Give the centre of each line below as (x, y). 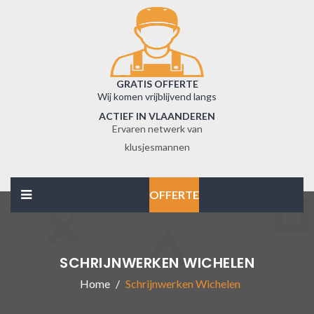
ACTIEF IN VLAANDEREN (157, 116)
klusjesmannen (157, 147)
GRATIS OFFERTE (157, 84)
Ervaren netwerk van (157, 129)
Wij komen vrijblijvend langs (157, 96)
